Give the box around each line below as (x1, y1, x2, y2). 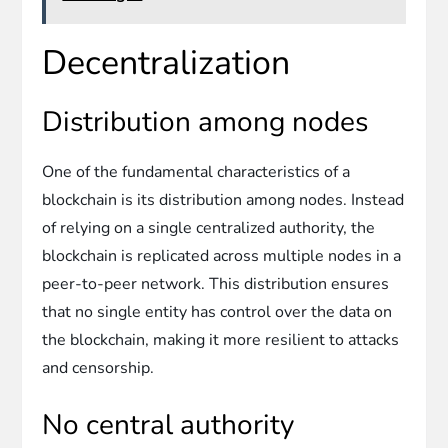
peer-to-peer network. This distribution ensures (42, 272, 390, 295)
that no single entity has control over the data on (42, 300, 393, 323)
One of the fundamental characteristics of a (42, 160, 351, 183)
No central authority (42, 405, 295, 444)
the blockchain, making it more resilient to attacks (42, 328, 400, 351)
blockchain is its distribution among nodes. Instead (42, 188, 405, 211)
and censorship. (42, 356, 155, 379)
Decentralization (42, 39, 291, 86)
